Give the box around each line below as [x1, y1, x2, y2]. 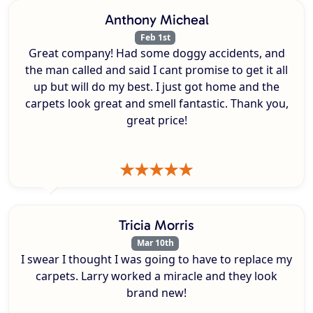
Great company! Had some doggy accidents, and [28, 45, 285, 61]
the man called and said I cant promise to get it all [25, 62, 288, 78]
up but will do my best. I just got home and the [34, 79, 279, 95]
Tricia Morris [119, 217, 194, 234]
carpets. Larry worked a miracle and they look [36, 268, 277, 284]
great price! [126, 112, 187, 129]
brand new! [126, 284, 187, 300]
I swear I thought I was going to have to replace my [21, 251, 292, 267]
